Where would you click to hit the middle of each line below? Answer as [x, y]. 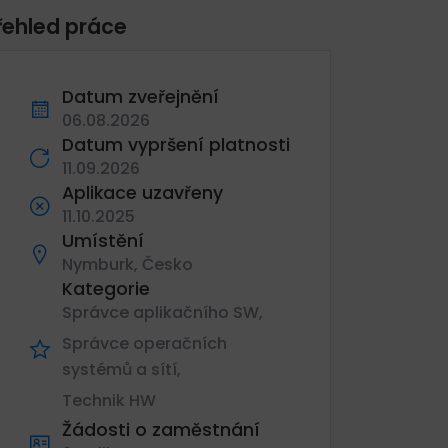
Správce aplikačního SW [160, 312]
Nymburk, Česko [127, 264]
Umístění [103, 241]
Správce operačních [144, 343]
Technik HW [109, 400]
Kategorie [106, 289]
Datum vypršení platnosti [176, 145]
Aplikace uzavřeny [142, 193]
